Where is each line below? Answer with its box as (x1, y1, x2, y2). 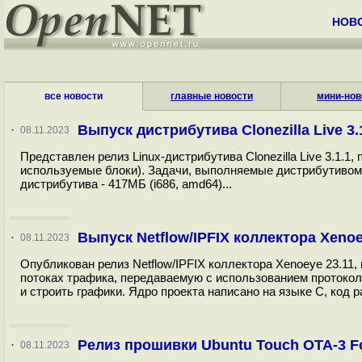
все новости (44, 90, 103, 102)
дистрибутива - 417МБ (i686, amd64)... (20, 177, 232, 191)
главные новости (170, 90, 253, 102)
